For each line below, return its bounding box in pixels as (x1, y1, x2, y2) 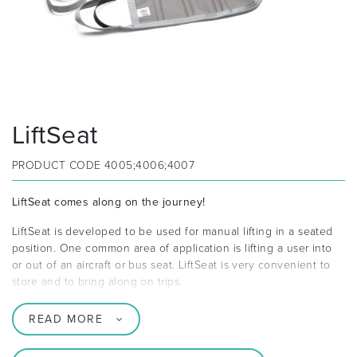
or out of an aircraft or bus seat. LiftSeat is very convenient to (12, 258, 331, 273)
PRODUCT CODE (12, 159, 104, 173)
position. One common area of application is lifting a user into (12, 241, 332, 256)
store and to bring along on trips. (12, 275, 182, 289)
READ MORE (29, 312, 104, 327)
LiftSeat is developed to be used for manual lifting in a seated (12, 225, 333, 239)
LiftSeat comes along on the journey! (12, 195, 206, 210)
